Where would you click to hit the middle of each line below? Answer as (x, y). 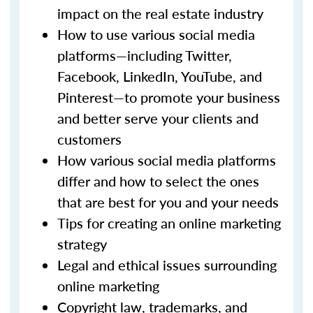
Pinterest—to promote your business (169, 97)
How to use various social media (156, 34)
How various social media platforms (167, 160)
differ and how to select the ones (158, 181)
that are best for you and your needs (168, 202)
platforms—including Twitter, (145, 55)
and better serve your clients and (158, 118)
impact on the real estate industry (160, 13)
